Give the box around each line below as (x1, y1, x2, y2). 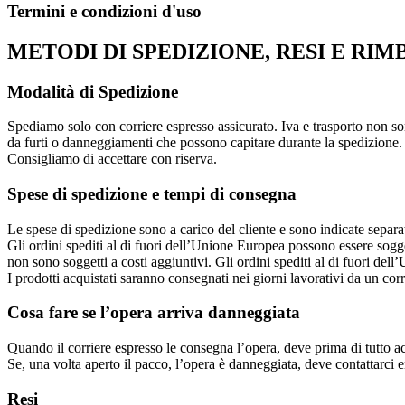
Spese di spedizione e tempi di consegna (7, 184, 297, 203)
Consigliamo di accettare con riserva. (7, 151, 217, 167)
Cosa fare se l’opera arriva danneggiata (7, 303, 300, 323)
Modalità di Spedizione (7, 81, 178, 101)
